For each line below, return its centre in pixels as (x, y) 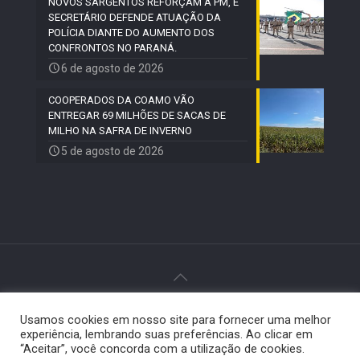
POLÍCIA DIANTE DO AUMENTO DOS (131, 32)
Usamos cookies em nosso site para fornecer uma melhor (176, 320)
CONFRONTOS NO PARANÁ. (112, 47)
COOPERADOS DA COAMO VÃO (121, 100)
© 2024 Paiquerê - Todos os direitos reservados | (180, 313)
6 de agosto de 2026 (112, 68)
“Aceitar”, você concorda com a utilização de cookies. (162, 349)
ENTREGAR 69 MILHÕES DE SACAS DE (137, 115)
